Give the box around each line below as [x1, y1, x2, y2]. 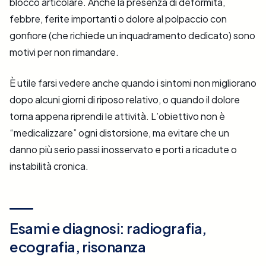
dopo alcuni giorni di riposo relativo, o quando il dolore [9, 93, 240, 106]
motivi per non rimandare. [9, 46, 119, 59]
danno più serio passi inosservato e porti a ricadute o [9, 143, 237, 156]
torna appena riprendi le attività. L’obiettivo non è [9, 110, 225, 123]
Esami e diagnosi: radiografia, [9, 219, 207, 237]
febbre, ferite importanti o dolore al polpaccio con [9, 12, 227, 26]
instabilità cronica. [9, 160, 88, 173]
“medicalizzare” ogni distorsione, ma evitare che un [9, 126, 229, 140]
